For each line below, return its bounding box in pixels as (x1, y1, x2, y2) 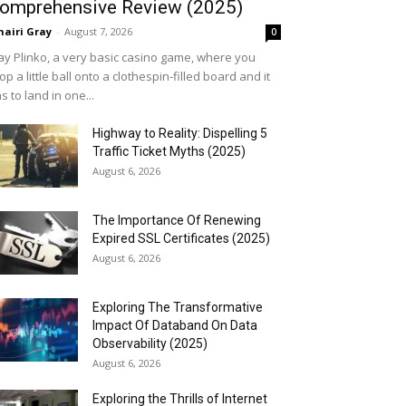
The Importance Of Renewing (92, 213, 261, 227)
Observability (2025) (92, 336, 208, 351)
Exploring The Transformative (92, 300, 263, 314)
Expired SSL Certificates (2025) (92, 231, 270, 246)
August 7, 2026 (64, 24, 132, 38)
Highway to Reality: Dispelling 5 (92, 126, 267, 140)
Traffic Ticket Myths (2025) (92, 144, 246, 159)
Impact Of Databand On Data (92, 318, 257, 333)
